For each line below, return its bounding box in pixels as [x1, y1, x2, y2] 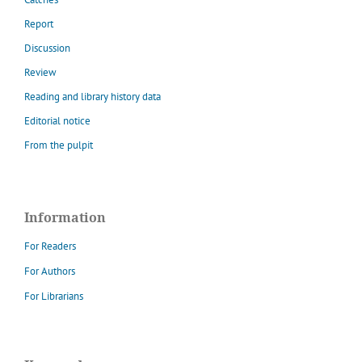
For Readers [24, 239, 76, 254]
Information [24, 208, 106, 227]
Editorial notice [24, 113, 90, 128]
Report [24, 16, 53, 31]
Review [24, 65, 57, 79]
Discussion [24, 40, 70, 55]
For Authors [24, 264, 75, 279]
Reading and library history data [24, 89, 161, 103]
